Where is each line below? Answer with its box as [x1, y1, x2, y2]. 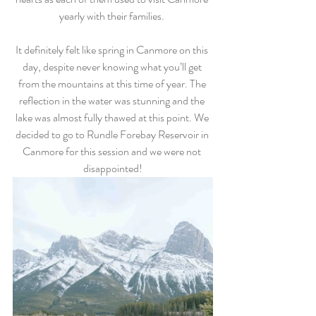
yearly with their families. [59, 8, 166, 25]
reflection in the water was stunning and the [19, 92, 207, 109]
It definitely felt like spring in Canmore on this [16, 42, 210, 59]
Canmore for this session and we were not [23, 143, 203, 160]
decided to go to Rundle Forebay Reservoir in [15, 126, 211, 143]
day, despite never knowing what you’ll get [22, 59, 204, 75]
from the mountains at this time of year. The [18, 75, 208, 92]
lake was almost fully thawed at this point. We [15, 109, 211, 126]
